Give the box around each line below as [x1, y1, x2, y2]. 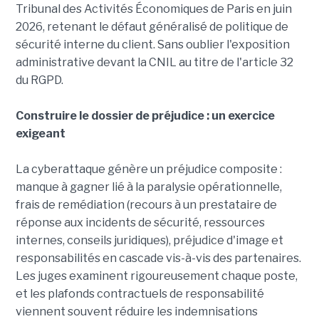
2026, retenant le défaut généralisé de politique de [15, 20, 288, 34]
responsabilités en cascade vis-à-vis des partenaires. [15, 251, 301, 266]
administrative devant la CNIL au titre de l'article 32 [15, 56, 293, 70]
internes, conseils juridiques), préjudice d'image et [15, 234, 283, 248]
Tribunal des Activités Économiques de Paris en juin [15, 2, 292, 16]
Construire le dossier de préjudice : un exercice [15, 109, 275, 123]
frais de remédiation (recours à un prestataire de [15, 198, 277, 212]
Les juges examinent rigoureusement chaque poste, [15, 269, 298, 283]
